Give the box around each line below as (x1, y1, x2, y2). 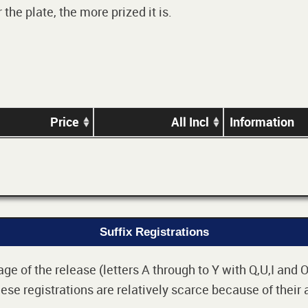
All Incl (171, 113, 209, 130)
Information (230, 113, 294, 130)
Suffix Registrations (99, 225, 209, 239)
